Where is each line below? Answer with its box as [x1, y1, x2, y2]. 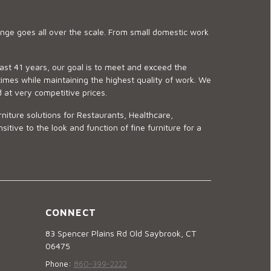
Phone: [45, 258, 74, 269]
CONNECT [45, 206, 97, 218]
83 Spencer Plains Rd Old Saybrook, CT [45, 227, 196, 238]
